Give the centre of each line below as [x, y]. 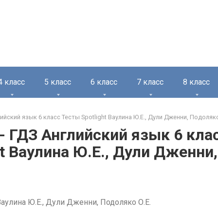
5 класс [58, 82]
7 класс [150, 82]
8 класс [196, 82]
